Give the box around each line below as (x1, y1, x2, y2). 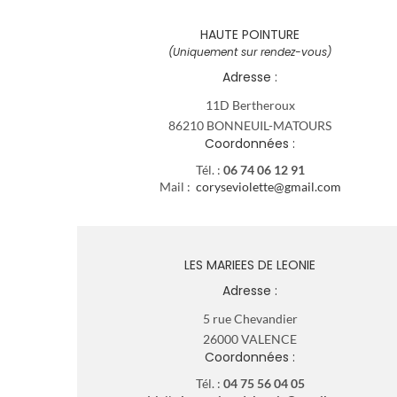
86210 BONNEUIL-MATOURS (168, 117, 331, 133)
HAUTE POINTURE (200, 25, 300, 43)
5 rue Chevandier (202, 310, 298, 326)
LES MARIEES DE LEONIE (184, 255, 315, 274)
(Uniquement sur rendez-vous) (168, 43, 331, 59)
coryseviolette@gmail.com (195, 178, 341, 194)
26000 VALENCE (203, 331, 297, 346)
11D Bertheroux (205, 97, 295, 113)
